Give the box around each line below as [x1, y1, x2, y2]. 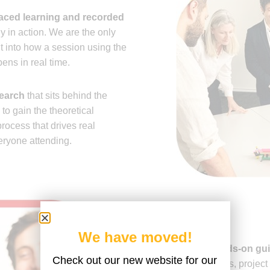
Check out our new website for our [52, 254, 217, 267]
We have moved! [78, 229, 192, 246]
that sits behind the [24, 90, 107, 101]
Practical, [166, 243, 209, 254]
